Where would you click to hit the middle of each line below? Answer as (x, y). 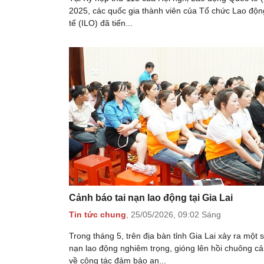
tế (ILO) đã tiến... (101, 23)
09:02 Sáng (199, 215)
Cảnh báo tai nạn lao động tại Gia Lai (151, 197)
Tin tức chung (98, 215)
